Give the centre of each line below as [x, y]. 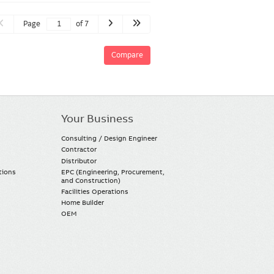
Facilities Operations [95, 191]
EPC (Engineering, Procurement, [113, 172]
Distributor [79, 161]
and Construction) [91, 180]
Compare [127, 55]
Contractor [79, 150]
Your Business [98, 118]
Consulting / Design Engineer [109, 139]
